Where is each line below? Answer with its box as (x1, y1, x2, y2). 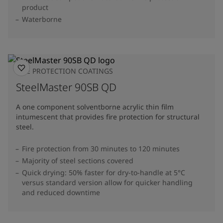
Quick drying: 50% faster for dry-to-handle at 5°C (22, 167, 185, 177)
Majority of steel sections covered (22, 155, 133, 165)
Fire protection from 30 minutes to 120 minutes (22, 143, 180, 153)
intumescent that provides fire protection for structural (16, 111, 200, 121)
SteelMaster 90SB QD (16, 80, 116, 94)
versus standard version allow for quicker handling (22, 177, 193, 187)
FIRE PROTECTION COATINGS (16, 66, 113, 76)
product (22, 2, 48, 12)
